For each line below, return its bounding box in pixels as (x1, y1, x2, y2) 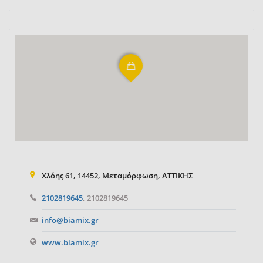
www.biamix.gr (42, 237, 99, 248)
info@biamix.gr (42, 215, 99, 226)
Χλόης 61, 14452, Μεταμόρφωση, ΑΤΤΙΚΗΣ (42, 170, 193, 181)
